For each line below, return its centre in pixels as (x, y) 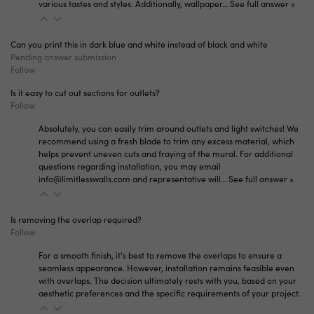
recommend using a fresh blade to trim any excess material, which (166, 141)
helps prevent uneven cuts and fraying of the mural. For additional (166, 154)
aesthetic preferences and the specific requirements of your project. (170, 293)
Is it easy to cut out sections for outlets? (85, 93)
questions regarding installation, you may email (130, 166)
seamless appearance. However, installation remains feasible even (166, 268)
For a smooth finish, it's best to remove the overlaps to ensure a (160, 255)
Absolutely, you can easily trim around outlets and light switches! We (169, 129)
